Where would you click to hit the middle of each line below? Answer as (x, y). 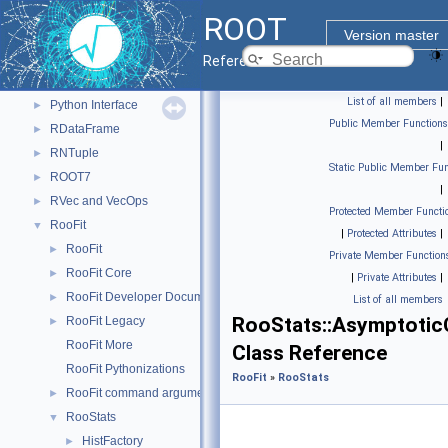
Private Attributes (397, 277)
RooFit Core (99, 273)
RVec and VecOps (99, 201)
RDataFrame (85, 129)
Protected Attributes (392, 233)
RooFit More (99, 345)
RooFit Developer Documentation (157, 297)
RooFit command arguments (143, 393)
